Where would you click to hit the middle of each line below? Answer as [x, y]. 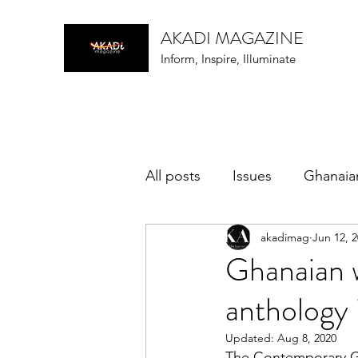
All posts [173, 175]
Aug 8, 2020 [307, 338]
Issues [252, 175]
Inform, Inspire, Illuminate [228, 59]
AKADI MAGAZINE [232, 38]
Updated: [251, 338]
